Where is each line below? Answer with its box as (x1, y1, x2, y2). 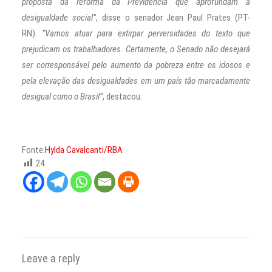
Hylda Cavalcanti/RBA (45, 144, 123, 156)
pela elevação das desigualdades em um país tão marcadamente (22, 75, 250, 87)
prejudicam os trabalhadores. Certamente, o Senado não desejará (22, 44, 250, 55)
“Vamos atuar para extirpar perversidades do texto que (42, 28, 250, 39)
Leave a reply (22, 252, 80, 265)
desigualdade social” (22, 12, 96, 24)
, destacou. (103, 91, 142, 103)
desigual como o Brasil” (22, 91, 103, 103)
